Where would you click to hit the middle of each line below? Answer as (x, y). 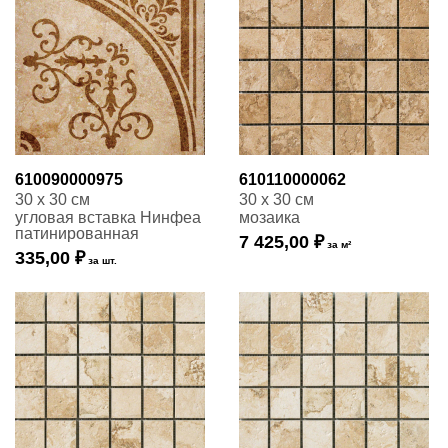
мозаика (269, 217)
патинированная (77, 233)
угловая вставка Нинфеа (108, 217)
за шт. (101, 260)
